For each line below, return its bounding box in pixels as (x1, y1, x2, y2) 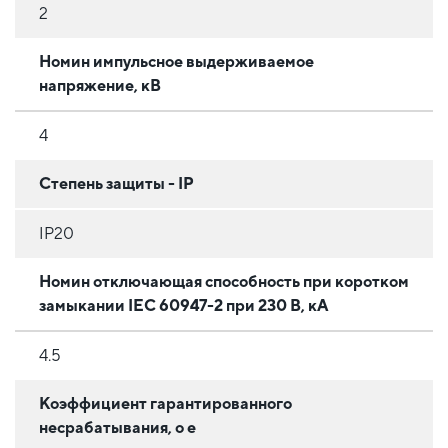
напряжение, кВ (39, 75, 161, 95)
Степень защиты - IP (39, 173, 194, 193)
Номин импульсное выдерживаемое (39, 51, 314, 71)
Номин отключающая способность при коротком (39, 271, 409, 291)
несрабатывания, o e (39, 417, 196, 437)
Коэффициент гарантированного (39, 393, 292, 413)
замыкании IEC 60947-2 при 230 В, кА (39, 295, 329, 315)
